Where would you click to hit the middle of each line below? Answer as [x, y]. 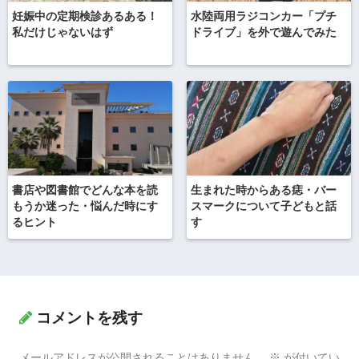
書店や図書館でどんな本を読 [85, 191]
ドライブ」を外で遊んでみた [263, 33]
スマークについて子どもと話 [263, 207]
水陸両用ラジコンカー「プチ [263, 17]
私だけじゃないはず [63, 33]
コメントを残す [89, 317]
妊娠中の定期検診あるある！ [85, 17]
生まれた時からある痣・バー [263, 191]
